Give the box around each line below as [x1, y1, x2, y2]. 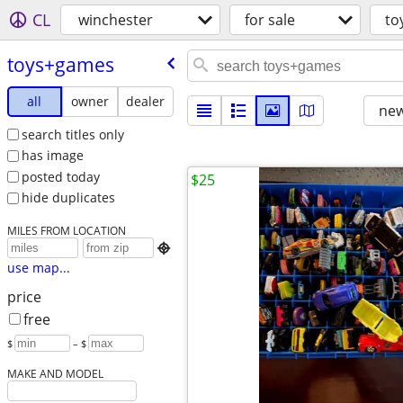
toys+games [6, 51, 114, 77]
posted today [21, 167, 100, 185]
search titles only [21, 125, 124, 143]
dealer [126, 92, 166, 110]
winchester [78, 10, 153, 30]
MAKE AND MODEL [6, 366, 103, 381]
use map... [6, 259, 70, 277]
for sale [245, 10, 295, 30]
